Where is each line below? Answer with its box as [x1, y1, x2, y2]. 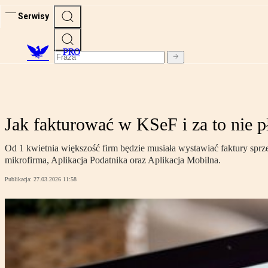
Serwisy [18, 11, 49, 21]
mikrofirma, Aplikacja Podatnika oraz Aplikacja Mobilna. [5, 155, 221, 166]
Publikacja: [5, 176, 33, 183]
